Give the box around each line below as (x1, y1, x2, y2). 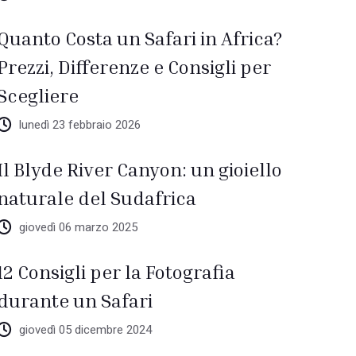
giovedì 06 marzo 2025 (19, 219, 138, 236)
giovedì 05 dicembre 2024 (19, 321, 153, 339)
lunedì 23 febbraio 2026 (19, 116, 141, 133)
